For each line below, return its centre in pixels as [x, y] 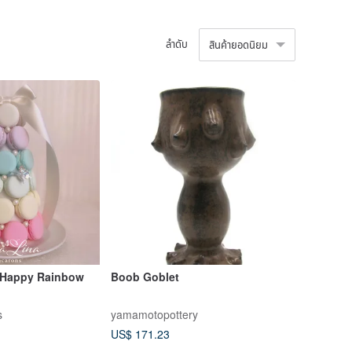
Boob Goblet [145, 277]
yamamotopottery [154, 314]
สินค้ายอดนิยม [238, 44]
